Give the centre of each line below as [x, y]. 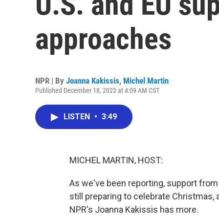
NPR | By [51, 81]
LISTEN [78, 117]
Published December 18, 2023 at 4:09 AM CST [97, 90]
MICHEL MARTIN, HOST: [116, 160]
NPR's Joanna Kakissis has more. [134, 209]
